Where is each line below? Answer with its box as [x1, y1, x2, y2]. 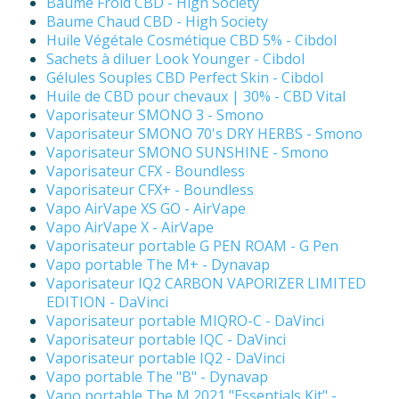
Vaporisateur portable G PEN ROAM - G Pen [46, 236, 338, 256]
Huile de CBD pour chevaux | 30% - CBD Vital [46, 86, 346, 107]
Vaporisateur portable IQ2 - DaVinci [46, 348, 285, 369]
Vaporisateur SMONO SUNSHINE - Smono [46, 142, 329, 163]
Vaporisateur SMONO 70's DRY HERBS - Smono [46, 124, 362, 144]
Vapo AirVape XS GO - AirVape [46, 199, 246, 219]
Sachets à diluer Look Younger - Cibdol [46, 49, 305, 69]
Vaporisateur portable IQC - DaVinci [46, 330, 286, 350]
